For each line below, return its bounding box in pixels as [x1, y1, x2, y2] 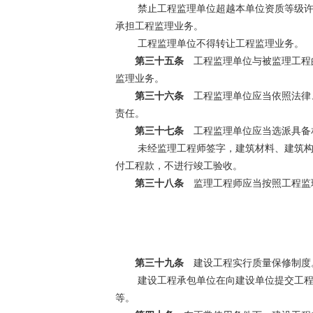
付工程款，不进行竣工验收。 [115, 161, 242, 172]
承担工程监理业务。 [115, 21, 203, 32]
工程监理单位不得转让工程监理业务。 [134, 38, 304, 50]
